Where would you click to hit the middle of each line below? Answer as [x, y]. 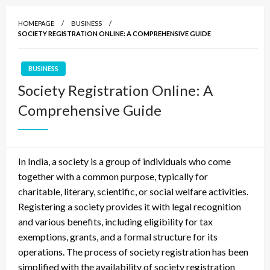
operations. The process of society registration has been [133, 252]
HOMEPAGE [36, 24]
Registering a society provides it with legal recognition [130, 207]
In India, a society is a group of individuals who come [124, 162]
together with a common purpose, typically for [113, 177]
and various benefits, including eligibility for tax [115, 222]
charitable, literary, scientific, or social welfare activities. [133, 192]
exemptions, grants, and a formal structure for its [118, 237]
